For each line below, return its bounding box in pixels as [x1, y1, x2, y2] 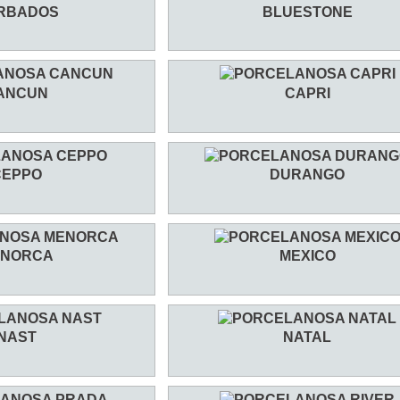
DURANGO [270, 166, 345, 182]
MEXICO [279, 248, 336, 264]
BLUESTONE [262, 4, 353, 20]
